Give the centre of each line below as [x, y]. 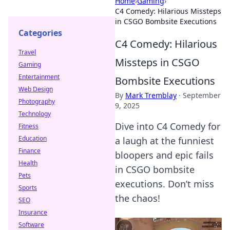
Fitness [28, 126]
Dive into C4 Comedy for [168, 126]
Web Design [36, 89]
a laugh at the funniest [165, 141]
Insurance [33, 212]
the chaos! [138, 198]
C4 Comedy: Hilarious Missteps [168, 11]
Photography [37, 101]
